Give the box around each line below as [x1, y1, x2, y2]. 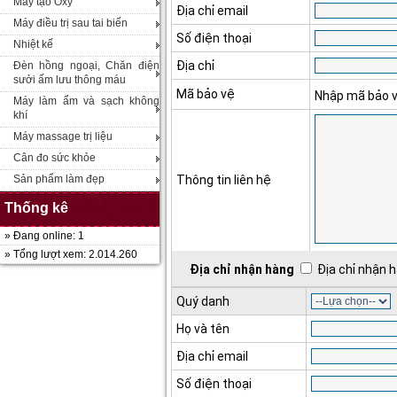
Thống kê [4, 200, 68, 215]
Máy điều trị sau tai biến [13, 17, 128, 29]
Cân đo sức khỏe [13, 152, 96, 164]
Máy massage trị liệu [13, 130, 113, 143]
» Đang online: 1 [4, 230, 84, 242]
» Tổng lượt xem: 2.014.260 [4, 248, 137, 261]
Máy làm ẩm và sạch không [13, 95, 160, 107]
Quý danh [176, 294, 230, 308]
